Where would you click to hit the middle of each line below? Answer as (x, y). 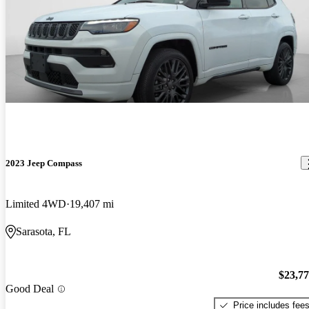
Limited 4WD (36, 204)
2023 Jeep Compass (44, 163)
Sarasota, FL (43, 232)
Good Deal (30, 289)
